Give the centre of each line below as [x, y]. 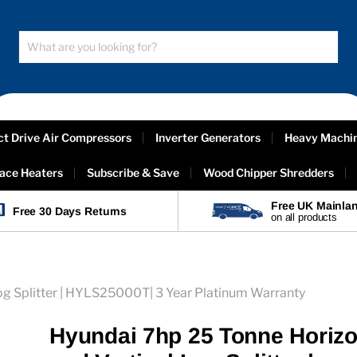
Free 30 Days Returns [70, 211]
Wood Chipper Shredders [268, 173]
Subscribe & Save [133, 173]
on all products [304, 217]
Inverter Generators [208, 137]
